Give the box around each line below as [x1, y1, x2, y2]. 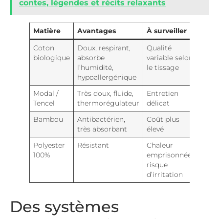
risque [146, 161, 168, 169]
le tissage [146, 64, 179, 72]
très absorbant [77, 125, 127, 133]
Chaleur [146, 141, 173, 150]
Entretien [146, 89, 178, 98]
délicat [146, 99, 170, 108]
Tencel [33, 99, 55, 108]
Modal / [33, 89, 58, 98]
